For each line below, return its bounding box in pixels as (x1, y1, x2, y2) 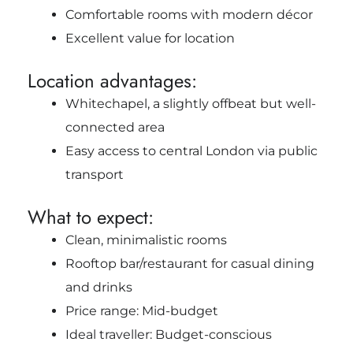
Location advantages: (27, 66, 197, 95)
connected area (65, 119, 165, 135)
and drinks (65, 279, 132, 295)
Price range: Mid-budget (65, 303, 218, 318)
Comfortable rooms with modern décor (65, 6, 313, 22)
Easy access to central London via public (65, 143, 318, 158)
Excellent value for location (65, 30, 235, 46)
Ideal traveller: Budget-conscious (65, 326, 272, 342)
